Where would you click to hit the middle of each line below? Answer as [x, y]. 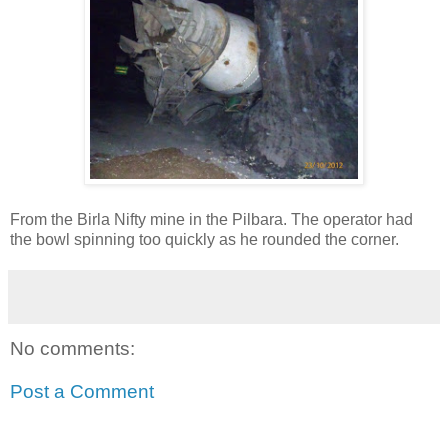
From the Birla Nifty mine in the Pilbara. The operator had [211, 219]
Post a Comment [82, 392]
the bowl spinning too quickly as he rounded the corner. [204, 239]
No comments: [72, 348]
